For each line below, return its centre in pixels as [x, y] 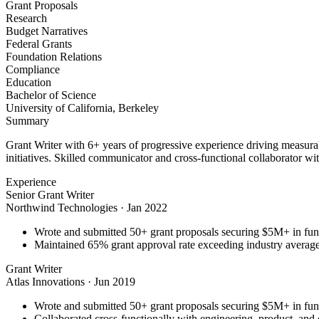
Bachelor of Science [51, 95]
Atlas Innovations [45, 282]
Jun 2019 [115, 282]
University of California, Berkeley [82, 108]
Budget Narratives [47, 31]
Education [28, 83]
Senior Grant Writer [50, 195]
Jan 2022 [147, 208]
